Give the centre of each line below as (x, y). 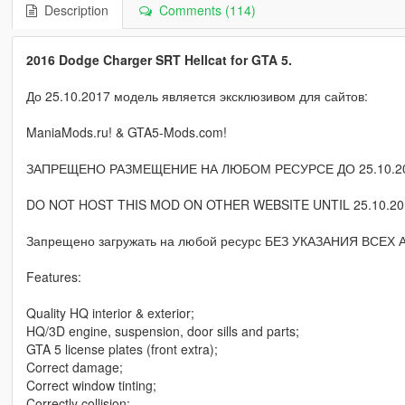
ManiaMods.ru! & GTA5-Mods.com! (126, 132)
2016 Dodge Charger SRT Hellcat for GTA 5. (159, 60)
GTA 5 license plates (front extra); (122, 349)
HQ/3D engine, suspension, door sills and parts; (162, 331)
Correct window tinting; (91, 386)
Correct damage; (74, 367)
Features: (53, 277)
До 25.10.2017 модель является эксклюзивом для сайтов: (197, 96)
